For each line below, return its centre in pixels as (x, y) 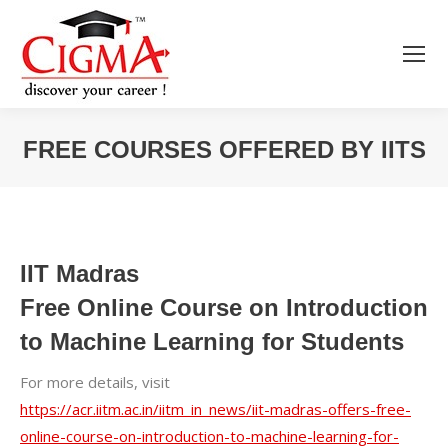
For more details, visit (95, 382)
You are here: (270, 180)
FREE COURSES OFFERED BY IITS (224, 149)
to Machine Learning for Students (212, 341)
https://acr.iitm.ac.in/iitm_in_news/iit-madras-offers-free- (215, 409)
